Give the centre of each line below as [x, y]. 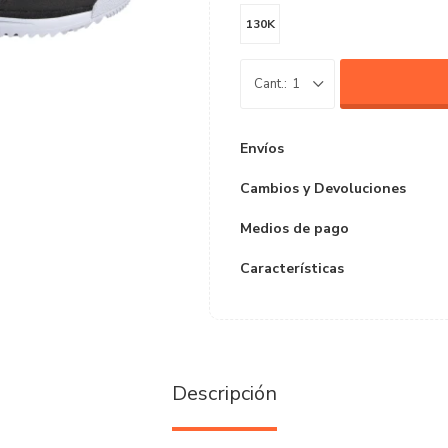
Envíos [262, 148]
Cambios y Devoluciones [323, 188]
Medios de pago [294, 228]
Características [292, 268]
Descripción [224, 393]
